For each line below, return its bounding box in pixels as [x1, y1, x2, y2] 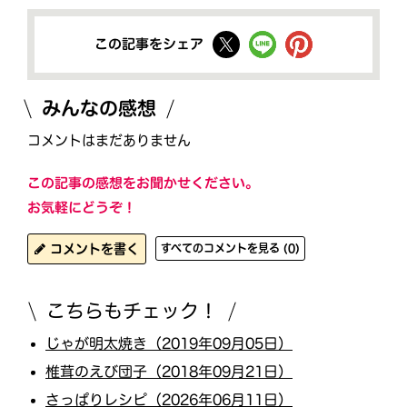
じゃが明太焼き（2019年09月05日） [45, 335, 293, 351]
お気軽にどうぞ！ [26, 200, 136, 214]
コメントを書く [45, 242, 139, 255]
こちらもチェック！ [45, 301, 219, 321]
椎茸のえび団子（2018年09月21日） [45, 363, 293, 379]
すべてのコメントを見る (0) [161, 243, 300, 254]
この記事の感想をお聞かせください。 [27, 175, 260, 190]
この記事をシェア [94, 37, 204, 52]
